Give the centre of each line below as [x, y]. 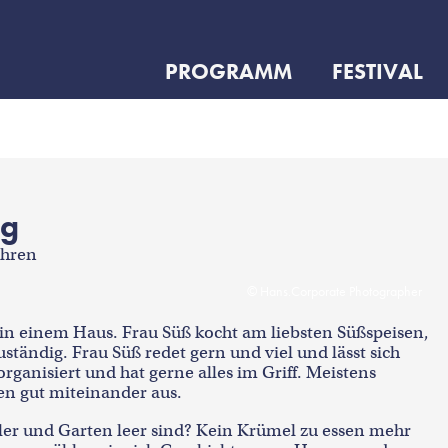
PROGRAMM [228, 71]
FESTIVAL [377, 71]
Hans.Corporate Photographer [341, 291]
